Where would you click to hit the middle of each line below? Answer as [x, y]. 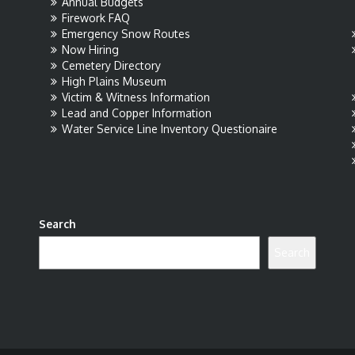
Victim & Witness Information [136, 97]
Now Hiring [90, 50]
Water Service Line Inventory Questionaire [170, 129]
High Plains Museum [114, 81]
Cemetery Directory [111, 65]
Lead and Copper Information [137, 113]
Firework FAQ [96, 18]
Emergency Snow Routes [126, 34]
